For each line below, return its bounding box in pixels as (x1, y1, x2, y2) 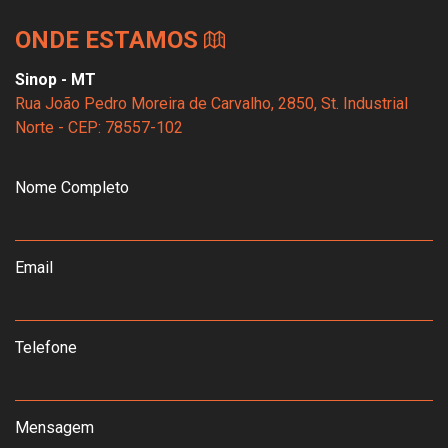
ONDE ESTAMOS (15, 25, 198, 54)
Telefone (15, 337, 77, 357)
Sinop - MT (15, 69, 96, 89)
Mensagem (15, 417, 94, 437)
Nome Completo (15, 177, 129, 197)
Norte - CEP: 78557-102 (15, 117, 183, 137)
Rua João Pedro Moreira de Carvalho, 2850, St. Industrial (15, 93, 408, 113)
